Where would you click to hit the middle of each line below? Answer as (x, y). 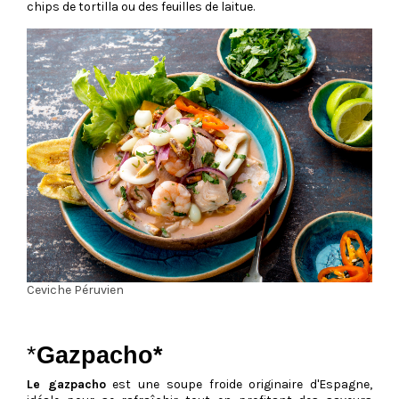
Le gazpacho (66, 384)
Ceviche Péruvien (75, 289)
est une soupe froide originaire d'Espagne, (239, 384)
